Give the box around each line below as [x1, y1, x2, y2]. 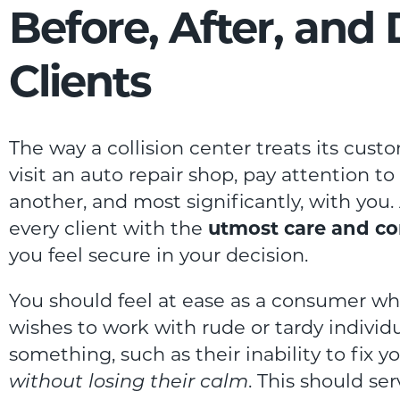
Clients [9, 54, 151, 107]
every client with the [9, 216, 208, 239]
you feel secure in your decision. [9, 243, 308, 266]
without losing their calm [9, 369, 248, 392]
